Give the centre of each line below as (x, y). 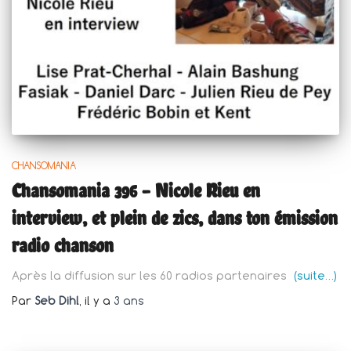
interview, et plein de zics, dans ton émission (175, 217)
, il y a (96, 300)
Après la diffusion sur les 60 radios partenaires (151, 275)
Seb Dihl (57, 300)
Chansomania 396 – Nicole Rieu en (136, 190)
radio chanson (63, 245)
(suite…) (315, 275)
